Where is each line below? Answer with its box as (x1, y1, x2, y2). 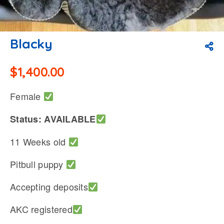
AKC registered (10, 202, 72, 216)
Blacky (10, 35, 53, 52)
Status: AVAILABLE (10, 112, 96, 126)
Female (10, 89, 43, 103)
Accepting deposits (10, 180, 88, 193)
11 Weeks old (10, 135, 68, 148)
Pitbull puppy (10, 157, 66, 171)
